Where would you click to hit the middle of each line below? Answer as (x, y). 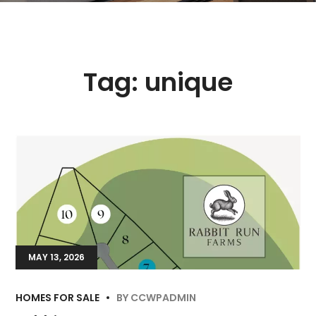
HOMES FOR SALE (58, 297)
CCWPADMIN (164, 297)
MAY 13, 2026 (57, 257)
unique (189, 82)
